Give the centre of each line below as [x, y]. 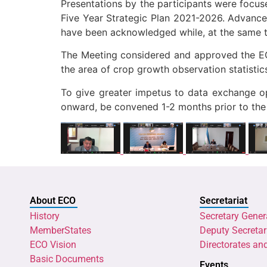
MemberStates [60, 230]
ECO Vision [53, 244]
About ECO [53, 200]
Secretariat [223, 200]
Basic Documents [67, 259]
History [45, 216]
